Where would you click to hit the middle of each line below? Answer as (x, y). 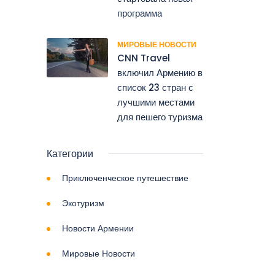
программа (140, 13)
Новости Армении (98, 228)
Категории (70, 153)
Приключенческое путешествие (125, 178)
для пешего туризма (160, 117)
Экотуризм (83, 203)
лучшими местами (156, 102)
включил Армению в (160, 72)
